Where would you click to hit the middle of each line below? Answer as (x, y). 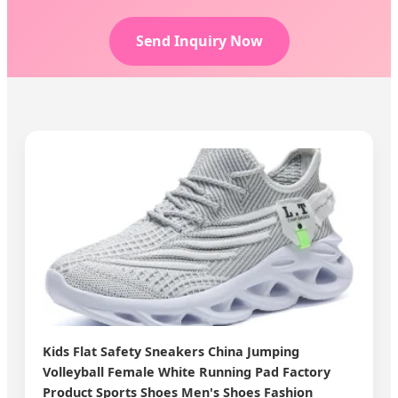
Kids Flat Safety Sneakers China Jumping (171, 351)
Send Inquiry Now (199, 41)
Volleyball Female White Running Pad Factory (187, 372)
